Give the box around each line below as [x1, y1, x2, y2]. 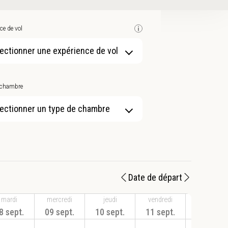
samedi [200, 195, 221, 204]
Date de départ [128, 172, 182, 183]
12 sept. [196, 206, 225, 217]
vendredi [148, 195, 173, 204]
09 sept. [45, 206, 74, 217]
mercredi [47, 195, 72, 204]
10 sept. [95, 206, 125, 217]
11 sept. [146, 206, 175, 217]
